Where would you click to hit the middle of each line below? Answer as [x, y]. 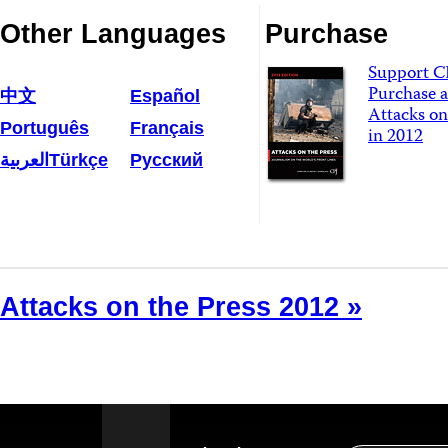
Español [165, 96]
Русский [166, 160]
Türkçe [78, 160]
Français [167, 128]
